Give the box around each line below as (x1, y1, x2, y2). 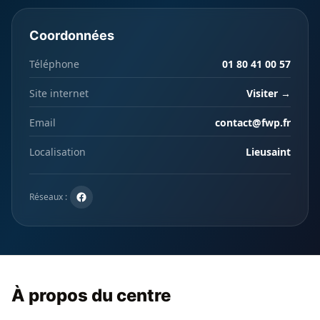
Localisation (29, 145, 86, 159)
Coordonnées (29, 28, 114, 43)
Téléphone (29, 57, 79, 71)
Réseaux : (29, 191, 67, 203)
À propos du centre (11, 285, 171, 306)
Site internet (29, 86, 89, 100)
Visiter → (246, 86, 291, 100)
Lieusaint (246, 145, 291, 159)
